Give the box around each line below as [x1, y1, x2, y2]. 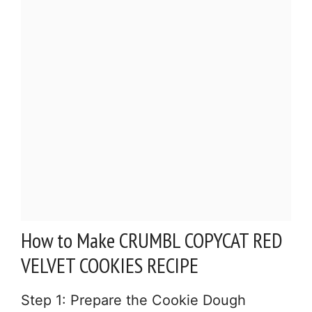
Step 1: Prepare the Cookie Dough [21, 292, 246, 309]
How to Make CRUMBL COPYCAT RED [21, 226, 283, 253]
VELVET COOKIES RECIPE [21, 251, 198, 279]
